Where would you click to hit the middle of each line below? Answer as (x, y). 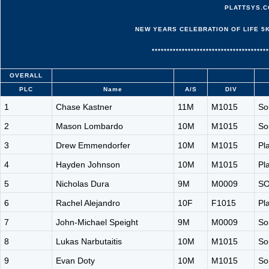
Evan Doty (75, 261)
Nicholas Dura (83, 184)
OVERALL (26, 75)
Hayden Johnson (88, 165)
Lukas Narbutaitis (89, 241)
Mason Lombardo (89, 126)
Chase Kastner (84, 107)
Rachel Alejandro (88, 203)
